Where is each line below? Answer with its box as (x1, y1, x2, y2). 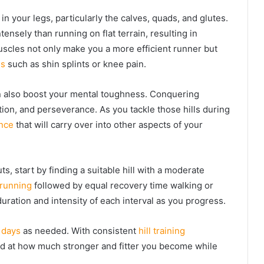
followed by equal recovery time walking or (32, 180, 213, 192)
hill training (138, 225, 185, 237)
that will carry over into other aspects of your (14, 119, 203, 131)
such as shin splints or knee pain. (5, 58, 146, 70)
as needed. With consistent (21, 225, 138, 237)
